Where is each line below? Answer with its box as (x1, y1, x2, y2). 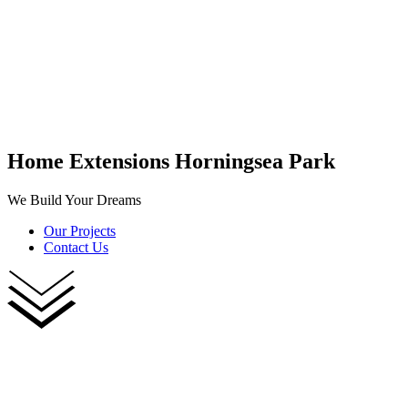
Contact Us (44, 239, 108, 255)
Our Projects (44, 222, 116, 239)
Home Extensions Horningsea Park (7, 148, 335, 173)
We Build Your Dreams (7, 191, 141, 208)
